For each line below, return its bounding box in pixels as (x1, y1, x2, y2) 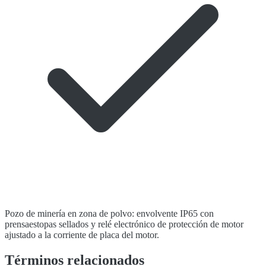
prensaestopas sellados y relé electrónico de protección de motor (5, 219, 243, 230)
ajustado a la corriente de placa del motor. (5, 230, 159, 240)
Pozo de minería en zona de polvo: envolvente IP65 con (5, 208, 214, 219)
